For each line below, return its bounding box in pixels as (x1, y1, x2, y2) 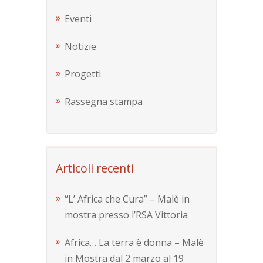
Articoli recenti (56, 160, 134, 177)
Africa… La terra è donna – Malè (65, 236, 204, 249)
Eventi (65, 12, 92, 26)
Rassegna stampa (65, 95, 143, 109)
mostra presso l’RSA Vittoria (65, 208, 188, 222)
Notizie (65, 40, 96, 53)
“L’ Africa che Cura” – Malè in (65, 193, 190, 206)
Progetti (65, 68, 101, 81)
